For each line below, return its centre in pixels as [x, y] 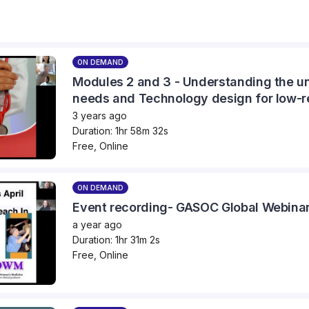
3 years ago [100, 115]
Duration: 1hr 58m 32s [121, 130]
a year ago [98, 224]
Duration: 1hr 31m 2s [117, 239]
